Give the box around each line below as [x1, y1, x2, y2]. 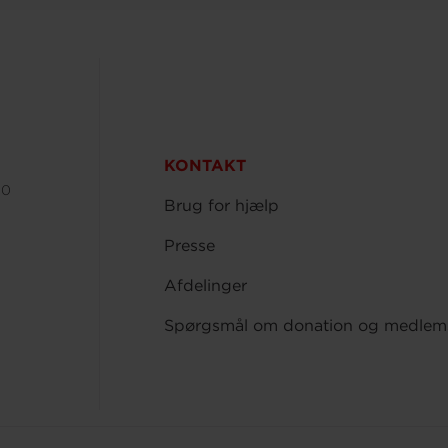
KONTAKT [164, 156, 247, 175]
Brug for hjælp [164, 196, 280, 215]
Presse [164, 236, 216, 255]
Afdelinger [164, 276, 248, 295]
